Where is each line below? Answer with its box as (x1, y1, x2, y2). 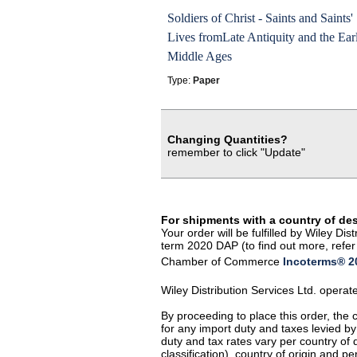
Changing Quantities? (167, 133, 288, 146)
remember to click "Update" (167, 146, 305, 159)
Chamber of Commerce (161, 255, 283, 268)
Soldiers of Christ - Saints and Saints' (167, 11, 353, 25)
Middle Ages (167, 49, 232, 63)
